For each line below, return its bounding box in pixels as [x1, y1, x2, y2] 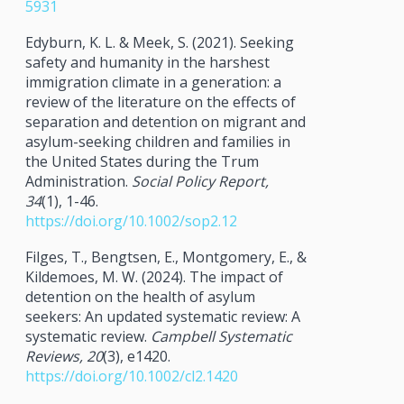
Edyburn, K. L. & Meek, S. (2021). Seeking [24, 32, 294, 52]
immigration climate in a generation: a [24, 71, 281, 92]
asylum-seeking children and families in [24, 131, 290, 151]
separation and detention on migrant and [24, 111, 306, 132]
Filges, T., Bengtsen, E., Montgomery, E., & [24, 246, 307, 267]
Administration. [24, 170, 132, 191]
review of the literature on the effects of [24, 91, 296, 112]
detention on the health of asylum [24, 286, 255, 307]
